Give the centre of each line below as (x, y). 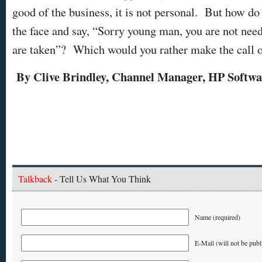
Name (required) (218, 217)
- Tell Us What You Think (101, 178)
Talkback (35, 178)
